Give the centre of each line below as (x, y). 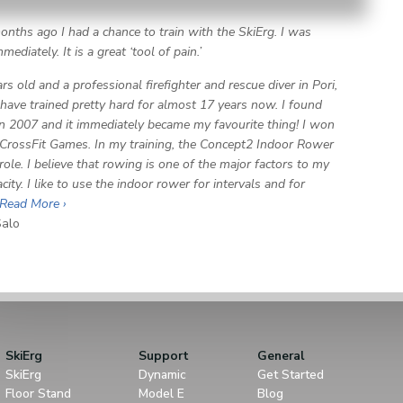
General (281, 356)
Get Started (291, 375)
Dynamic (162, 375)
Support (164, 356)
